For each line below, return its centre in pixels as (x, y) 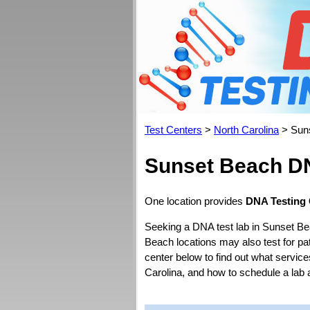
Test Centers (173, 130)
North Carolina (246, 130)
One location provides (195, 201)
